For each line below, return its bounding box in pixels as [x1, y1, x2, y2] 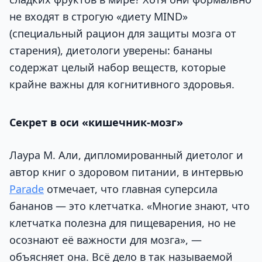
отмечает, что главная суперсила [44, 182, 218, 196]
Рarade [9, 182, 44, 196]
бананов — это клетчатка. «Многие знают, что [9, 199, 250, 213]
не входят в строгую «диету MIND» [9, 9, 188, 24]
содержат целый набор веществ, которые [9, 60, 226, 75]
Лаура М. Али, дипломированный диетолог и [9, 148, 243, 163]
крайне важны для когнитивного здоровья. [9, 77, 235, 92]
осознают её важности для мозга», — [9, 233, 202, 247]
